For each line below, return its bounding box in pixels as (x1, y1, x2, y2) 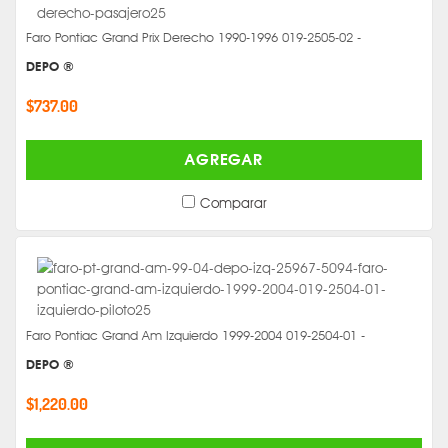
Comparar (199, 194, 267, 212)
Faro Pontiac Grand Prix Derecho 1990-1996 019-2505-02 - (26, 29, 361, 45)
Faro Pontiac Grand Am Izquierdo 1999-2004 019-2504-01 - (26, 327, 365, 343)
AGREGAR (185, 150, 263, 170)
